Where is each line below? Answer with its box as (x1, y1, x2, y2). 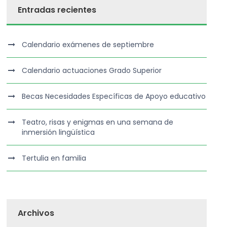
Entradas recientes (18, 4, 97, 16)
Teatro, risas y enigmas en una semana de (22, 117, 174, 127)
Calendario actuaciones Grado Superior (22, 65, 162, 75)
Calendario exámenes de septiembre (22, 40, 155, 50)
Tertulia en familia (22, 153, 87, 163)
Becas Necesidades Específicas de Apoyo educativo (22, 91, 206, 101)
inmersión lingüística (22, 127, 95, 137)
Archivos (18, 207, 55, 219)
